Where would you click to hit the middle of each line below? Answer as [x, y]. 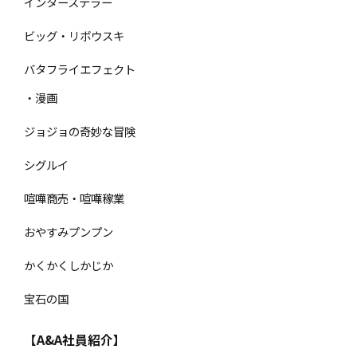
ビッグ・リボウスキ [74, 35]
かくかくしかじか [69, 265]
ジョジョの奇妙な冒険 [80, 131]
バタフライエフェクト [80, 69]
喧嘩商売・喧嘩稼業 [74, 198]
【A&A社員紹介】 [75, 339]
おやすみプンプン [69, 231]
